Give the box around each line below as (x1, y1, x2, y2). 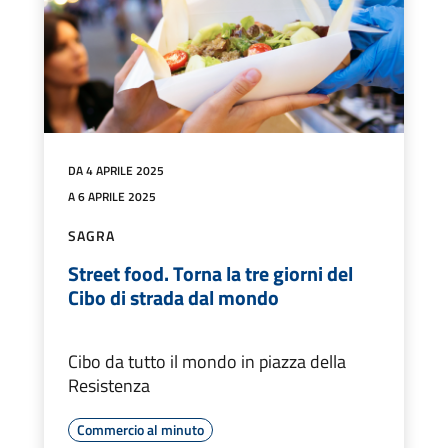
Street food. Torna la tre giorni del (68, 258, 353, 290)
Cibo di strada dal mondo (68, 282, 279, 314)
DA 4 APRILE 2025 (68, 161, 164, 181)
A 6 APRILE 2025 (68, 187, 156, 207)
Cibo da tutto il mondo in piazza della (68, 348, 346, 376)
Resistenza (68, 372, 150, 400)
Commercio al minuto (77, 419, 204, 441)
